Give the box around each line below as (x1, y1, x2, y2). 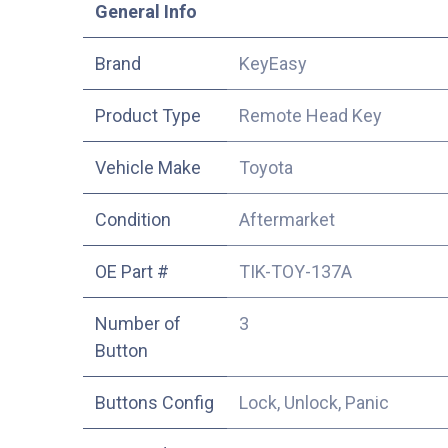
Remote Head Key (238, 104, 382, 126)
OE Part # (94, 260, 169, 282)
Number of (94, 312, 181, 334)
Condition (94, 208, 171, 230)
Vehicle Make (94, 156, 201, 178)
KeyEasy (238, 52, 307, 74)
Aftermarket (238, 208, 335, 230)
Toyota (238, 156, 293, 178)
